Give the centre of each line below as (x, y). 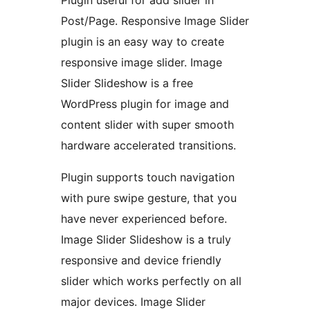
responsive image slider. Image (142, 62)
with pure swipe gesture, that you (149, 198)
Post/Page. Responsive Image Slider (155, 20)
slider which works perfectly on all (151, 281)
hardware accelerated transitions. (148, 145)
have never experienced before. (144, 218)
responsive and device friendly (141, 260)
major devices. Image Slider (133, 301)
